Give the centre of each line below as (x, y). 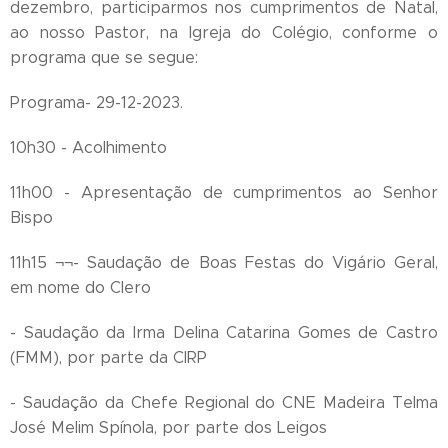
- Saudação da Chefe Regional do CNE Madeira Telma (224, 403)
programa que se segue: (104, 58)
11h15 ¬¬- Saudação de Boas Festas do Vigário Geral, (224, 263)
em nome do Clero (80, 288)
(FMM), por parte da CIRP (108, 358)
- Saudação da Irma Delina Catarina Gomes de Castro (224, 333)
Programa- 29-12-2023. (96, 103)
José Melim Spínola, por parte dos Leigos (168, 428)
